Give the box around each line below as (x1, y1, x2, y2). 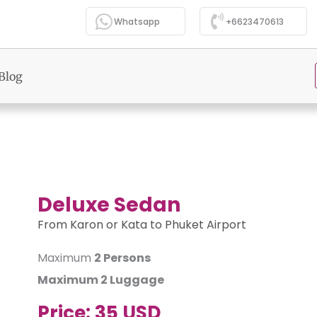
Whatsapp (113, 16, 160, 28)
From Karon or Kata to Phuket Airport (37, 216, 246, 233)
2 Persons (93, 249, 151, 266)
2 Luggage (100, 271, 164, 288)
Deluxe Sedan (37, 190, 180, 219)
